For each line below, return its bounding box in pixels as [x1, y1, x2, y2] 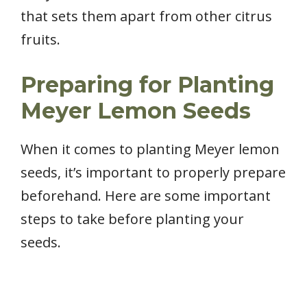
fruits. [21, 29, 60, 49]
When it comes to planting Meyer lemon [21, 139, 280, 158]
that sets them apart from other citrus [21, 6, 272, 25]
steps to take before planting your [21, 209, 244, 228]
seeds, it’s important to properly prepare [21, 162, 286, 182]
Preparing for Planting [21, 71, 274, 98]
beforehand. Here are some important [21, 186, 271, 205]
